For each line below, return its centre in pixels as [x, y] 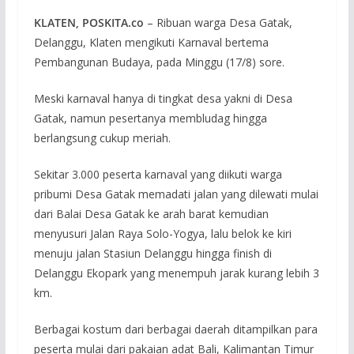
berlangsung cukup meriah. [102, 137]
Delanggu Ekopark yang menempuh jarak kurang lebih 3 [176, 273]
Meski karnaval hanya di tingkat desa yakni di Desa [163, 98]
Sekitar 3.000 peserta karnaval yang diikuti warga [158, 174]
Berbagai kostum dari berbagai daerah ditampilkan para [175, 329]
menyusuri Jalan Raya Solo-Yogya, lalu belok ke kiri [162, 233]
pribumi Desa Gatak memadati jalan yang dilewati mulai [176, 194]
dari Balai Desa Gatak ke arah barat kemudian [151, 213]
